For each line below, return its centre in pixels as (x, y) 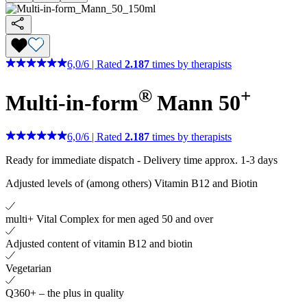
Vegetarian (28, 268)
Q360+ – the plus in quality (65, 293)
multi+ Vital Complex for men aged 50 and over (109, 219)
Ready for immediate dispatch (70, 160)
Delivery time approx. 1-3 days (210, 160)
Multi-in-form (72, 102)
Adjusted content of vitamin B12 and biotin (99, 243)
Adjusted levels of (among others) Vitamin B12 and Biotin (132, 183)
